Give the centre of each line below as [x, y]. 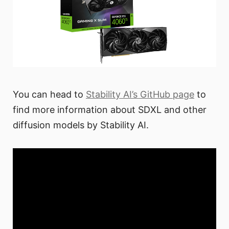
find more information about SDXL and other [110, 109]
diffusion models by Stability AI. [81, 125]
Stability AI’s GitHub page [140, 94]
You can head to [49, 94]
